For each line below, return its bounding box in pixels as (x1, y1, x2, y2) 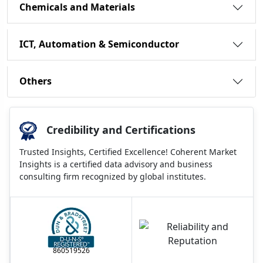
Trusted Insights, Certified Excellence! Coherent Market (19, 146, 237, 157)
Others (19, 75, 52, 88)
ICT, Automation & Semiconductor (19, 38, 179, 51)
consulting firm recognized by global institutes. (19, 170, 206, 182)
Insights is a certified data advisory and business (19, 158, 213, 170)
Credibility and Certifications (46, 123, 195, 137)
